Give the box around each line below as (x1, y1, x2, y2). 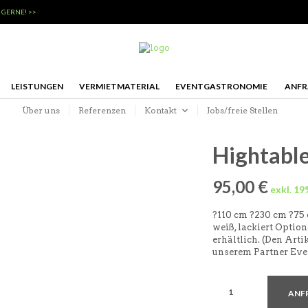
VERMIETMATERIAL (78, 80, 159, 91)
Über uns (21, 104, 60, 115)
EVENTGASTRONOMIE (175, 80, 267, 91)
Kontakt (144, 104, 177, 115)
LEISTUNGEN (10, 80, 63, 91)
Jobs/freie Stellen (206, 104, 278, 115)
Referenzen (78, 104, 126, 115)
